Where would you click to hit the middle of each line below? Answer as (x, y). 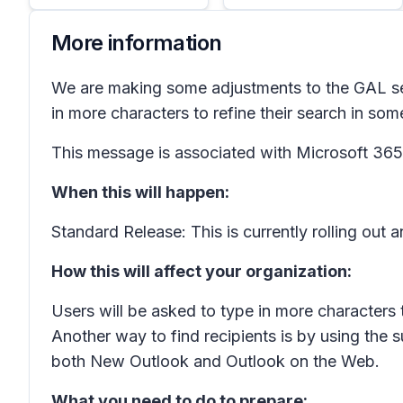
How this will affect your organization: (201, 271)
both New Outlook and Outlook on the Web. (218, 361)
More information (137, 43)
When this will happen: (140, 192)
